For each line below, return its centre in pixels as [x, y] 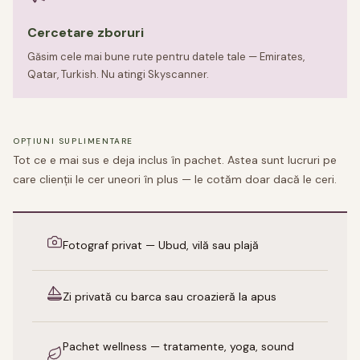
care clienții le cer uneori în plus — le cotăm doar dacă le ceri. [175, 180]
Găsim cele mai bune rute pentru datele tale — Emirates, [166, 57]
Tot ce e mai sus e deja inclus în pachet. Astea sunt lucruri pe [175, 160]
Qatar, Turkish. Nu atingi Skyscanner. [118, 75]
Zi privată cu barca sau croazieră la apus [170, 296]
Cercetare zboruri [86, 33]
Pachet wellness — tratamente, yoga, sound [178, 347]
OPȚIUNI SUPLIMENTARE [73, 141]
